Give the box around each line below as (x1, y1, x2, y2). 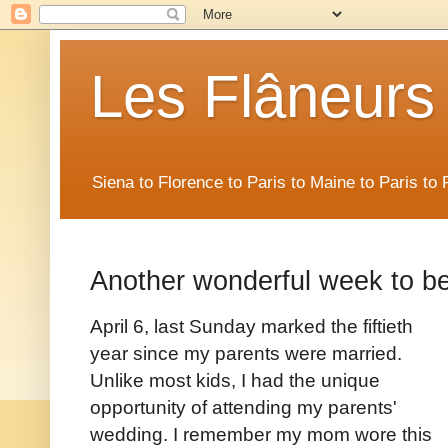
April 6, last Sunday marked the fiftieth (90, 315, 413, 338)
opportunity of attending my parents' (90, 396, 397, 419)
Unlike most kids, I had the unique (90, 369, 380, 392)
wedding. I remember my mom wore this (90, 423, 432, 446)
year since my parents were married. (90, 342, 402, 365)
